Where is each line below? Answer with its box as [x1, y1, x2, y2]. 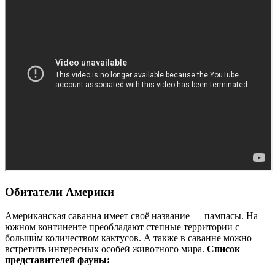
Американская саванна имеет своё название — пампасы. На [5, 210, 258, 221]
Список [207, 243, 240, 254]
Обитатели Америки [5, 185, 114, 198]
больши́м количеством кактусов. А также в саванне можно [5, 232, 252, 243]
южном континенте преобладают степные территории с [5, 221, 239, 232]
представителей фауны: [5, 254, 110, 265]
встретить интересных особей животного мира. [5, 243, 207, 254]
